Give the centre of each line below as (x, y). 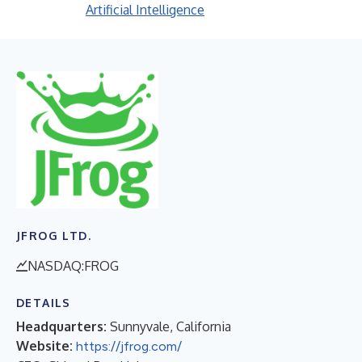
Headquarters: (61, 326)
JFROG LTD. (54, 235)
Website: (44, 345)
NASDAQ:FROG (73, 265)
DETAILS (44, 302)
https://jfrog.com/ (129, 346)
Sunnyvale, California (170, 326)
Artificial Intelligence (145, 10)
